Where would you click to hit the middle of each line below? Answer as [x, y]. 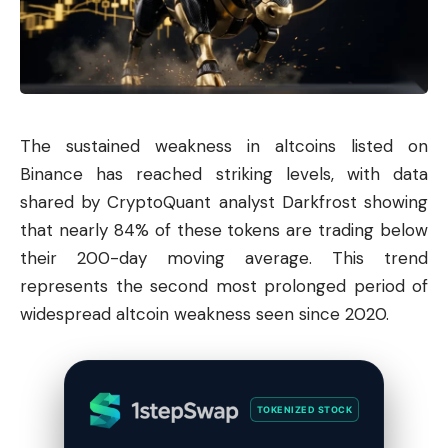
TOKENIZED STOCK [304, 410]
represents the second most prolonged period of [224, 285]
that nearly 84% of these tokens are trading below [224, 229]
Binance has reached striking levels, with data [224, 173]
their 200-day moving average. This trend [224, 257]
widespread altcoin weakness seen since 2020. [204, 313]
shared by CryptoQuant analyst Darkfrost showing [224, 201]
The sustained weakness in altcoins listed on [224, 145]
